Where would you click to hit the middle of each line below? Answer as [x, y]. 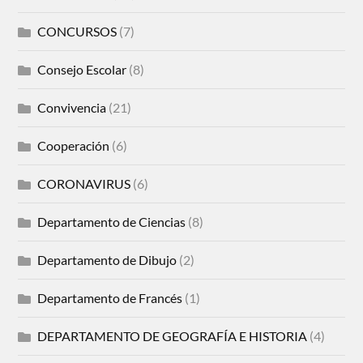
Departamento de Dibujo [107, 259]
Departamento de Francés [110, 297]
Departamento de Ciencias [112, 221]
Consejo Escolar [82, 69]
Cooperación [74, 145]
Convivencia [72, 107]
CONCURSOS [77, 31]
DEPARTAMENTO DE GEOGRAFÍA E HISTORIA [173, 335]
